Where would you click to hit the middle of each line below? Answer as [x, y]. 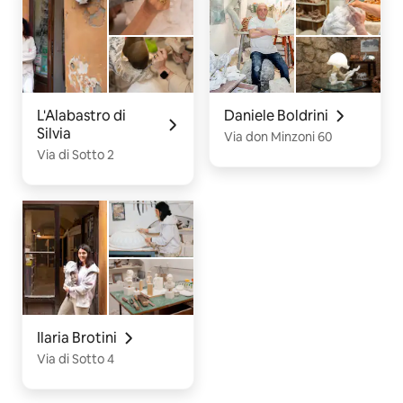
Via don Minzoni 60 [278, 137]
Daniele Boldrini [276, 116]
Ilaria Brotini [77, 338]
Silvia [54, 134]
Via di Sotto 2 [76, 155]
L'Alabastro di [81, 116]
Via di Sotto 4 [76, 359]
